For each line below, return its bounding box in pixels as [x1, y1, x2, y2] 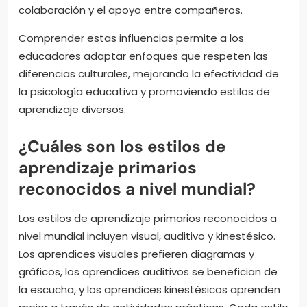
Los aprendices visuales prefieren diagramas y [19, 247, 254, 262]
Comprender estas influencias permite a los [19, 31, 244, 46]
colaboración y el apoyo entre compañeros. [19, 3, 243, 18]
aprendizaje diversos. [19, 102, 126, 117]
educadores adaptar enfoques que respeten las [19, 49, 268, 64]
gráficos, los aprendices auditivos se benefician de [19, 265, 278, 280]
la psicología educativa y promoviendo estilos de [19, 84, 270, 99]
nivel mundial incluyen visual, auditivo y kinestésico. [19, 229, 275, 244]
